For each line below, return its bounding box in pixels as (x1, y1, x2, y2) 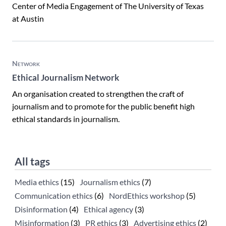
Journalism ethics (80, 177, 140, 187)
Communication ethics (15, 191, 93, 200)
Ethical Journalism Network (12, 72, 119, 83)
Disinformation (15, 204, 68, 214)
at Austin (12, 14, 44, 24)
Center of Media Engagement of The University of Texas (12, 1, 204, 11)
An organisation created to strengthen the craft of (12, 88, 184, 98)
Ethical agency (84, 204, 133, 214)
